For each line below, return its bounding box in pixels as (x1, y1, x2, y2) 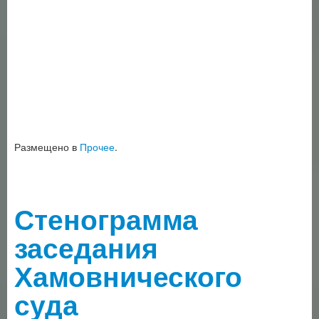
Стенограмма (14, 199, 198, 239)
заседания (14, 228, 158, 267)
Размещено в (14, 140, 80, 154)
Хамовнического (14, 256, 242, 296)
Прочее (80, 140, 115, 154)
